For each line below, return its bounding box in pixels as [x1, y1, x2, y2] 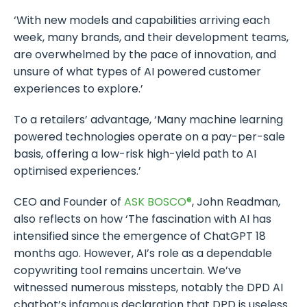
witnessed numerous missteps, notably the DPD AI [14, 280, 283, 296]
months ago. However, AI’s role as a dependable [14, 245, 272, 262]
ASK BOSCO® [124, 194, 192, 210]
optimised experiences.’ [14, 163, 141, 180]
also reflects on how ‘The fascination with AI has [14, 211, 271, 228]
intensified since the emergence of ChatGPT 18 [14, 228, 266, 245]
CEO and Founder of [14, 194, 124, 210]
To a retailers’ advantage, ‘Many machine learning [14, 112, 283, 128]
